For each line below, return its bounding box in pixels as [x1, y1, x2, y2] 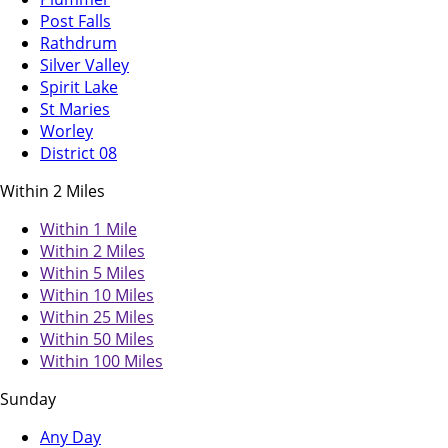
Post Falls [40, 10, 111, 33]
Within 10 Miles [40, 284, 154, 307]
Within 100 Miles [40, 350, 163, 373]
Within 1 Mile [40, 218, 137, 241]
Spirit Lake [40, 76, 118, 99]
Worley [40, 120, 93, 143]
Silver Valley [40, 54, 129, 77]
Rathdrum [40, 32, 117, 55]
